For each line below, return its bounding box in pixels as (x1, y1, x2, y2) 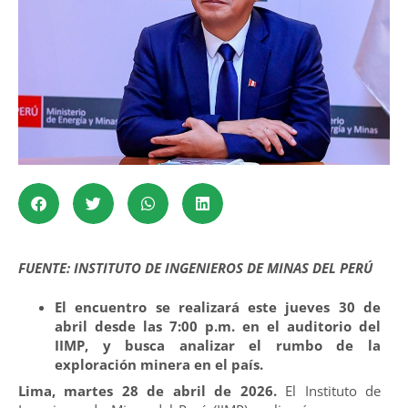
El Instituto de (276, 382, 382, 401)
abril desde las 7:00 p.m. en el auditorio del (55, 317, 381, 336)
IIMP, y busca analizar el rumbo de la (55, 336, 381, 355)
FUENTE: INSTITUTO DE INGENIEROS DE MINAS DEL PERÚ (18, 258, 372, 277)
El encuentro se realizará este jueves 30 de (55, 298, 381, 317)
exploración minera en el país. (55, 355, 263, 374)
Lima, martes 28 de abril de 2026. (18, 382, 277, 401)
